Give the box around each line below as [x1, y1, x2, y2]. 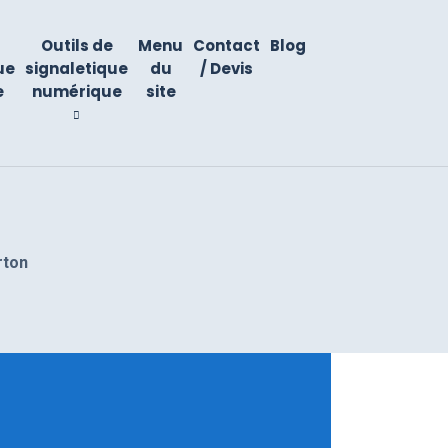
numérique [31, 80, 122, 102]
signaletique [25, 57, 128, 79]
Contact [193, 34, 260, 56]
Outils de [40, 34, 113, 56]
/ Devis [200, 57, 253, 79]
